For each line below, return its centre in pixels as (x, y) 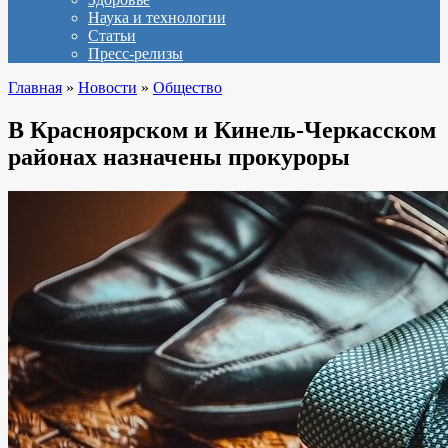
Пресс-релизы (135, 53)
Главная (35, 87)
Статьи (112, 35)
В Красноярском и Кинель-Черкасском (222, 129)
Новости (107, 87)
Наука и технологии (157, 17)
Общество (187, 87)
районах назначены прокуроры (179, 156)
